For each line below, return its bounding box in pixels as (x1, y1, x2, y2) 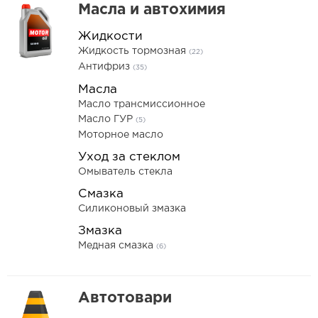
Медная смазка (78, 241, 156, 250)
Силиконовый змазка (78, 204, 186, 213)
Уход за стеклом (78, 152, 180, 163)
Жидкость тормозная (78, 47, 189, 55)
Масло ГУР (78, 115, 136, 124)
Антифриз (78, 62, 133, 71)
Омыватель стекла (78, 168, 172, 176)
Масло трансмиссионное (78, 100, 205, 109)
